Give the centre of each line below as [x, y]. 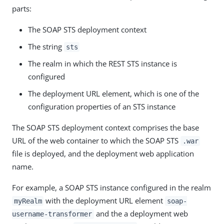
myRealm [28, 201]
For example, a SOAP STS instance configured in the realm [111, 187]
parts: [22, 8]
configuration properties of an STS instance [102, 106]
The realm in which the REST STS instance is [102, 63]
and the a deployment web [141, 213]
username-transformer [52, 214]
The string [46, 46]
